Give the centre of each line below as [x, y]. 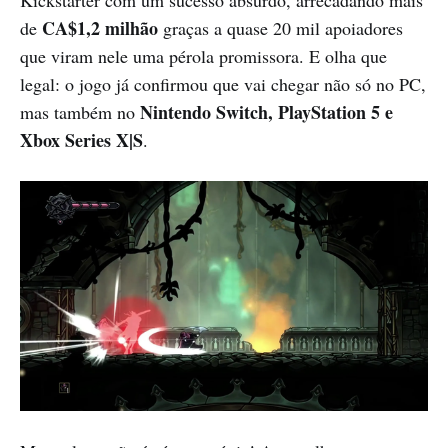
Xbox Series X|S [81, 139]
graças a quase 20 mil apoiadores [280, 27]
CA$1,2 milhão [100, 27]
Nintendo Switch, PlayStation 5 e [266, 111]
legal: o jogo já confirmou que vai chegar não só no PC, [223, 83]
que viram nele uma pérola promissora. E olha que [203, 55]
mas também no [80, 111]
